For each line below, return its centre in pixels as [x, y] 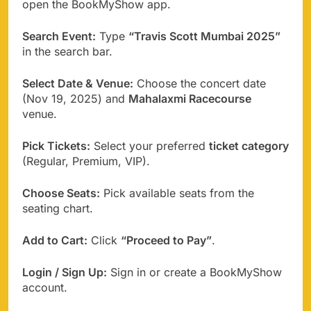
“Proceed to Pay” [166, 240]
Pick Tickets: [56, 145]
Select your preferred [150, 145]
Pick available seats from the [177, 193]
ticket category [249, 145]
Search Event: [59, 36]
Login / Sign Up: [65, 272]
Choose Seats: [61, 193]
